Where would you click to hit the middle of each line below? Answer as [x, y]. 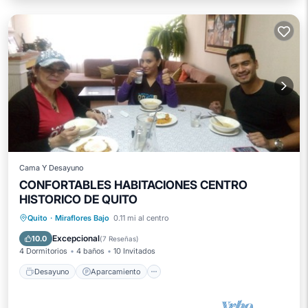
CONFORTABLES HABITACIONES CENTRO [133, 185]
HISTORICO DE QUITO [78, 199]
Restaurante [96, 234]
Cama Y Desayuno [51, 168]
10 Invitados [134, 251]
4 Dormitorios [43, 251]
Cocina [214, 217]
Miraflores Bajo [82, 218]
